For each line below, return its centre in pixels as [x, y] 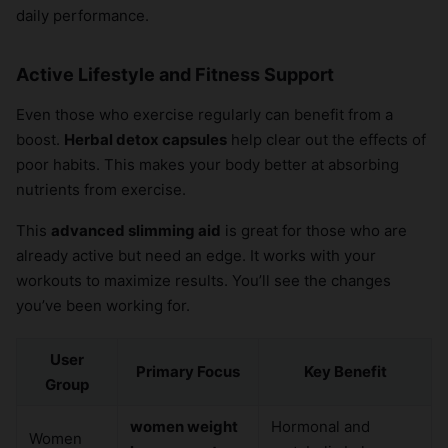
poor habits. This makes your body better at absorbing [207, 165]
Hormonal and [320, 427]
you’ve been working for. [103, 306]
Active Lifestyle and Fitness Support [175, 75]
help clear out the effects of [326, 140]
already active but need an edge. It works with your [196, 256]
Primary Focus [188, 372]
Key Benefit [345, 372]
